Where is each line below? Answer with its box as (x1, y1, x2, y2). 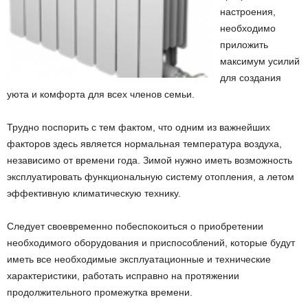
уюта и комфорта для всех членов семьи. (7, 89, 195, 100)
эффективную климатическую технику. (7, 188, 181, 199)
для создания (220, 72, 281, 83)
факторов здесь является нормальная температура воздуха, (7, 138, 282, 149)
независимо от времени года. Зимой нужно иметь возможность (7, 155, 292, 166)
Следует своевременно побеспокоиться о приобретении (7, 221, 263, 232)
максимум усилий (220, 56, 300, 67)
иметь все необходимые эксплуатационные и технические (7, 254, 271, 265)
